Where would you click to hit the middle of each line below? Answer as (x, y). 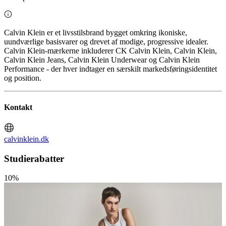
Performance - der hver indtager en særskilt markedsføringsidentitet (110, 69)
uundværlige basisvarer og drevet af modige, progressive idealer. (106, 42)
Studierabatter (34, 158)
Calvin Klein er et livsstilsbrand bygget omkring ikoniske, (96, 33)
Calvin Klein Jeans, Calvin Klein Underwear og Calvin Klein (102, 60)
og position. (23, 78)
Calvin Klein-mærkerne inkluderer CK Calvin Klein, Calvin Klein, (110, 51)
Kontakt (18, 107)
